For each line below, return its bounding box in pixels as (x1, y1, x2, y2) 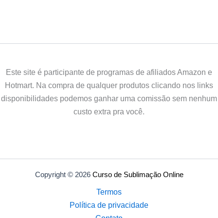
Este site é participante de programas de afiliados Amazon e (6, 67, 212, 76)
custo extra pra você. (73, 107, 145, 116)
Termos (96, 187, 122, 197)
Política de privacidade (70, 200, 148, 210)
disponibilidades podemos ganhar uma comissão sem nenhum (1, 93, 217, 103)
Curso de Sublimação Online (92, 171, 183, 179)
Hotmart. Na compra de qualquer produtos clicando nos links (5, 80, 213, 90)
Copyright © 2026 (35, 171, 92, 179)
